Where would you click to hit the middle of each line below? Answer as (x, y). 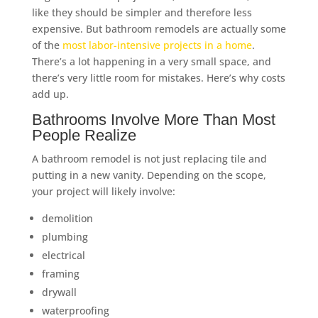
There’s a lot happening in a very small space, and (151, 61)
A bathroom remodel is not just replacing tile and (149, 159)
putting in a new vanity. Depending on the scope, (149, 175)
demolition (67, 218)
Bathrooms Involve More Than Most (153, 120)
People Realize (84, 135)
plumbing (65, 237)
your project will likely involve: (103, 191)
